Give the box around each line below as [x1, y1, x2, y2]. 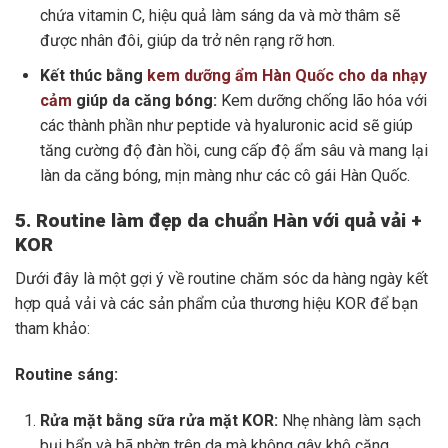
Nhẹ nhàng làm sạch [278, 410, 421, 430]
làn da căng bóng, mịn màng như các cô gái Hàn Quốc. [40, 165, 410, 185]
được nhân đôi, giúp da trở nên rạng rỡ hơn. [40, 31, 335, 51]
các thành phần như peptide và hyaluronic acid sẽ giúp [40, 115, 413, 135]
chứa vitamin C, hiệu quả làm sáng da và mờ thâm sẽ [40, 6, 400, 26]
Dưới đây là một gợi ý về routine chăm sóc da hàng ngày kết [15, 269, 428, 289]
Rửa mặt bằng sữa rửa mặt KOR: [40, 410, 278, 430]
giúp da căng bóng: [72, 90, 217, 110]
